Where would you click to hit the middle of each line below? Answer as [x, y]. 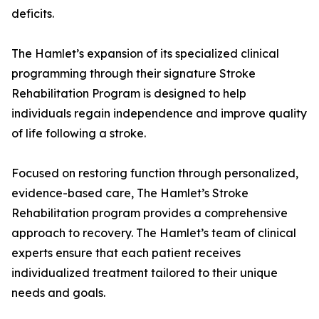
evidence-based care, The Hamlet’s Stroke [130, 193]
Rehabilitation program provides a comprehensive [150, 213]
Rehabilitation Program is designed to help [129, 94]
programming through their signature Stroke [134, 74]
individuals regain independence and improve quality [159, 114]
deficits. [33, 14]
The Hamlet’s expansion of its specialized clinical [145, 54]
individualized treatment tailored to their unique [145, 273]
